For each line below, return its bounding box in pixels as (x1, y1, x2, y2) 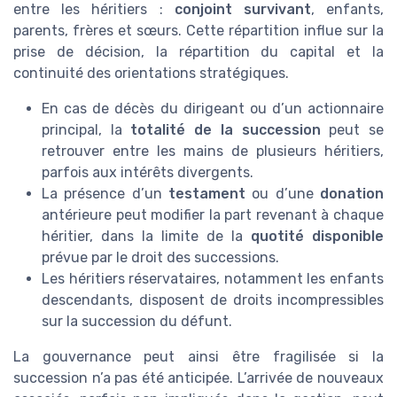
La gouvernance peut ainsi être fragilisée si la (13, 347, 384, 365)
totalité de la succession (130, 121, 321, 138)
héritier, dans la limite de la (42, 227, 251, 245)
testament (168, 184, 245, 202)
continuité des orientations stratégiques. (13, 64, 289, 82)
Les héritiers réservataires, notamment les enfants (42, 269, 384, 287)
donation (320, 184, 384, 202)
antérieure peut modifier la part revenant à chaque (42, 206, 384, 223)
